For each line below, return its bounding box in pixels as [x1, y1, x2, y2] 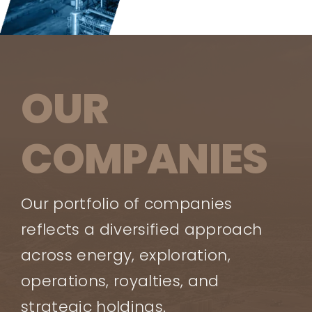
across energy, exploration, [20, 244, 231, 266]
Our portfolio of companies [20, 192, 233, 214]
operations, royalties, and [20, 270, 219, 292]
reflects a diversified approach [20, 218, 263, 240]
